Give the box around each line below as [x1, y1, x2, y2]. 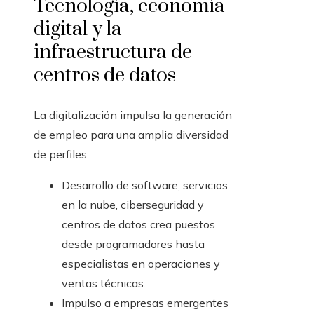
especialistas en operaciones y [62, 257, 220, 271]
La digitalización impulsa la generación [34, 108, 232, 123]
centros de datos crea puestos [62, 217, 215, 232]
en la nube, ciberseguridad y [62, 198, 204, 212]
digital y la [34, 17, 122, 42]
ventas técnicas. [62, 276, 146, 291]
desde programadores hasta [62, 237, 205, 252]
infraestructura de [34, 40, 192, 65]
